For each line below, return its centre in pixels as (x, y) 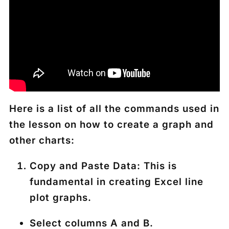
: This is (157, 166)
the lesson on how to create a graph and (111, 125)
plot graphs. (61, 197)
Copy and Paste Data (83, 166)
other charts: (42, 141)
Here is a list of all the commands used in (114, 109)
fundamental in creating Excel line (117, 181)
